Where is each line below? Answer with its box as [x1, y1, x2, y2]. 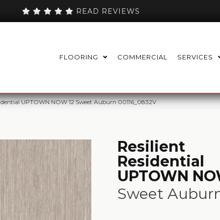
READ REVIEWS [74, 6, 140, 16]
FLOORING [59, 53, 98, 61]
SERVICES [177, 53, 213, 61]
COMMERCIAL [117, 53, 167, 61]
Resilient [117, 137, 185, 156]
